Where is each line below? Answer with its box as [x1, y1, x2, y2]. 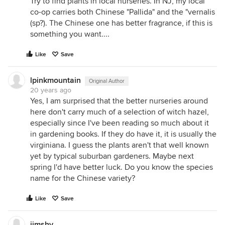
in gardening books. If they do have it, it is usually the [30, 129, 216, 139]
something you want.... [30, 29, 109, 39]
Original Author [89, 78, 125, 84]
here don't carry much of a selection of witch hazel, [30, 107, 209, 117]
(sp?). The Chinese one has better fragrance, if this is [30, 18, 212, 28]
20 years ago [30, 86, 71, 94]
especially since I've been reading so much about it [30, 118, 209, 128]
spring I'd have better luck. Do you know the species [30, 162, 213, 172]
